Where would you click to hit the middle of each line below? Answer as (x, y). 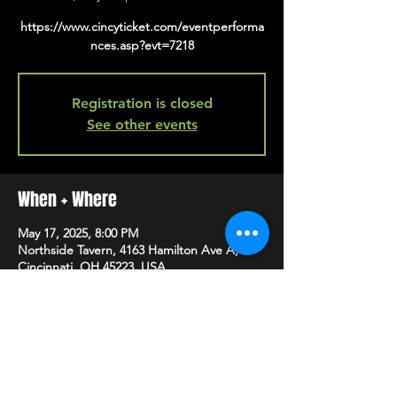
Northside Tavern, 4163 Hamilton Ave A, (128, 250)
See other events (142, 125)
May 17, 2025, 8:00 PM (78, 233)
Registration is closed (142, 103)
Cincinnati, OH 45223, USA (92, 267)
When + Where (67, 199)
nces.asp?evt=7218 (142, 45)
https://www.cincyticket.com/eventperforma (142, 27)
